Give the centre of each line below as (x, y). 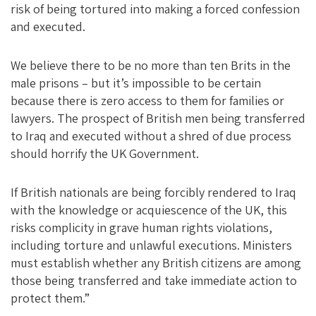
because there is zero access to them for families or (147, 101)
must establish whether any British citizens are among (156, 263)
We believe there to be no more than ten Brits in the (151, 65)
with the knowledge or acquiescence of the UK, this (149, 210)
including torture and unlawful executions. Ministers (151, 245)
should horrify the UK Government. (105, 153)
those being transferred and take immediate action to (154, 280)
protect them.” (50, 298)
